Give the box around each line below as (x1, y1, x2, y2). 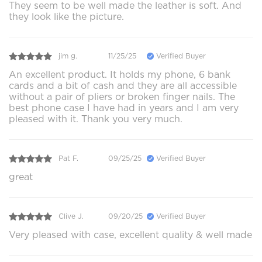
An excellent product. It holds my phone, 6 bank (9, 68, 230, 80)
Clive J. (58, 212, 84, 221)
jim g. (58, 51, 77, 61)
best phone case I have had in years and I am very (9, 102, 239, 113)
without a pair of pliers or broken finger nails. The (9, 91, 235, 102)
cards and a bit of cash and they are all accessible (9, 80, 237, 91)
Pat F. (58, 154, 78, 163)
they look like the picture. (9, 11, 124, 22)
